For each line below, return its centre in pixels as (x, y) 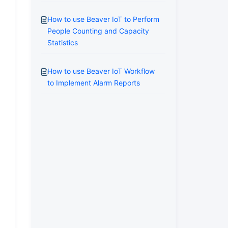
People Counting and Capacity (98, 31)
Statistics (62, 42)
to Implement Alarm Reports (93, 83)
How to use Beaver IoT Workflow (101, 71)
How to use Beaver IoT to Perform (103, 19)
